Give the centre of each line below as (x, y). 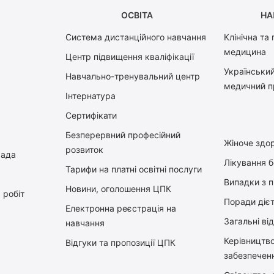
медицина (245, 52)
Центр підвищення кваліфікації (130, 57)
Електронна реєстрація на (121, 209)
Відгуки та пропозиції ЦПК (121, 243)
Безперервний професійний (123, 135)
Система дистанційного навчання (136, 37)
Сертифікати (91, 116)
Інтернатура (91, 96)
